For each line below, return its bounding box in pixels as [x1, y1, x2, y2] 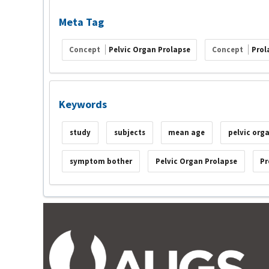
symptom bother [69, 156, 132, 166]
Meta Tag [59, 15, 104, 29]
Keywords [59, 97, 107, 111]
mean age [168, 127, 205, 138]
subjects [113, 127, 145, 138]
